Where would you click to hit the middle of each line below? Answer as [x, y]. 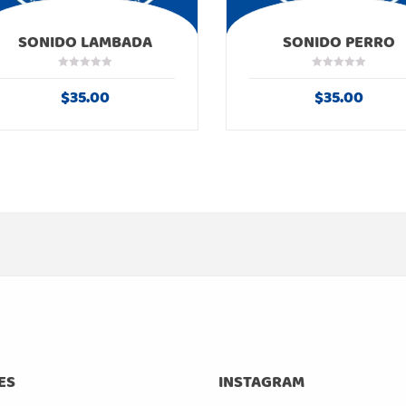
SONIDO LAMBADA [85, 42]
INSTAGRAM [262, 383]
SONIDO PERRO [338, 42]
